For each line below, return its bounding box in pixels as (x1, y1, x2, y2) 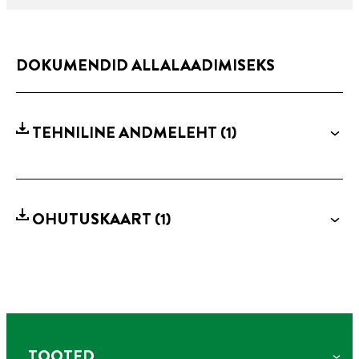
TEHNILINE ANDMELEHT (32, 121, 220, 145)
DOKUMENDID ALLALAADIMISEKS (16, 54, 275, 78)
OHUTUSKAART (32, 208, 155, 232)
